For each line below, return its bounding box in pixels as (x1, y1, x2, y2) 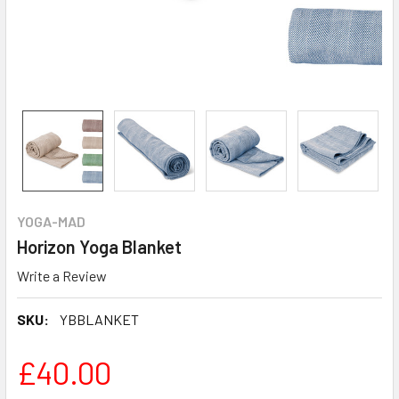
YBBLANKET (60, 310, 139, 328)
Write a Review (17, 266, 107, 284)
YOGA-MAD (17, 213, 85, 230)
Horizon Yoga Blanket (17, 236, 182, 257)
